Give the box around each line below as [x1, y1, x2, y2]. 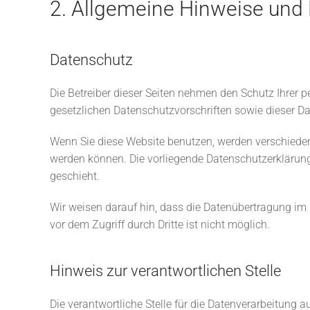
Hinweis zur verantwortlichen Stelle [50, 262, 281, 280]
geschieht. [50, 170, 100, 183]
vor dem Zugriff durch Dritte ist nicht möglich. [50, 218, 270, 231]
